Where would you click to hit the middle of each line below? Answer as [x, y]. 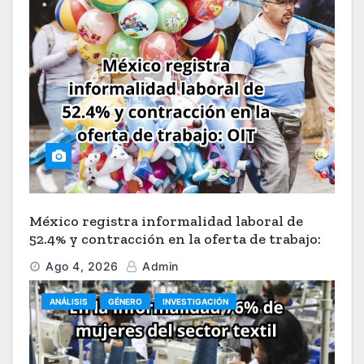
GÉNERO [125, 301]
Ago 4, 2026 [82, 266]
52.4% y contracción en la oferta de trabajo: [175, 238]
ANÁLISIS [69, 301]
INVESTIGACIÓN [195, 301]
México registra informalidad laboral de [166, 221]
